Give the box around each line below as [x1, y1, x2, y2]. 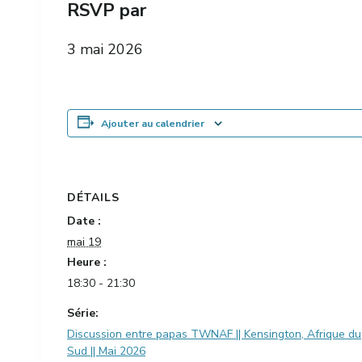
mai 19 [67, 234, 101, 250]
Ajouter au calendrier [101, 116, 204, 130]
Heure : [67, 255, 107, 270]
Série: [67, 305, 99, 321]
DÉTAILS [67, 190, 120, 205]
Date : [67, 213, 101, 229]
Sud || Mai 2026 [67, 343, 145, 359]
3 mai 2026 [67, 40, 143, 59]
